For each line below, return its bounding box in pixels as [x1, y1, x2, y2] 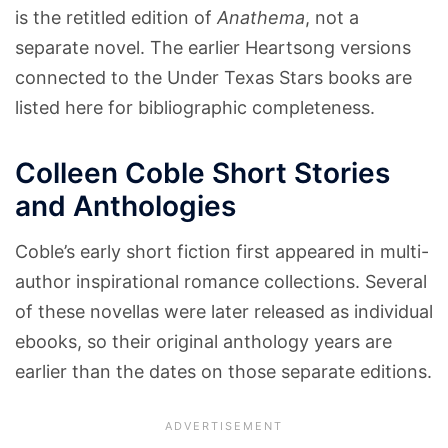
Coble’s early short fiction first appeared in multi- [15, 240, 429, 262]
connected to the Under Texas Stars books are [15, 66, 412, 88]
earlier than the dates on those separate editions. [15, 360, 432, 382]
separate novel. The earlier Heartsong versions [15, 36, 411, 58]
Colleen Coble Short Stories [15, 155, 390, 190]
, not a [305, 6, 359, 28]
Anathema [217, 6, 305, 28]
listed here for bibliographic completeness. [15, 96, 375, 118]
